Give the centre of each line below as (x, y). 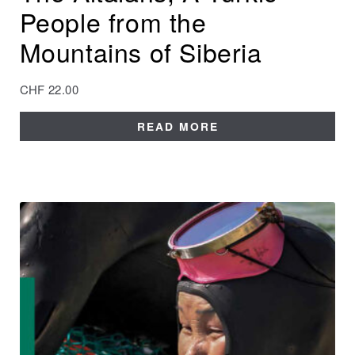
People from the (113, 21)
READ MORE (177, 126)
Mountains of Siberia (141, 51)
